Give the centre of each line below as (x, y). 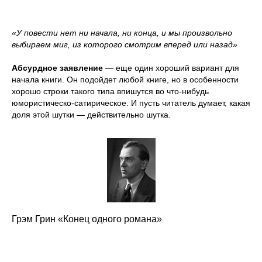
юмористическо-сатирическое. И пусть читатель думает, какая (131, 103)
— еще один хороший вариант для (172, 68)
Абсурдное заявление (58, 68)
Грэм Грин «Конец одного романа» (87, 219)
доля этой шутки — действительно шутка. (91, 114)
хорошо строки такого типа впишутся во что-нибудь (110, 91)
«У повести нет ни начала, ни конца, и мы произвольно (122, 32)
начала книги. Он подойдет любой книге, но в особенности (125, 79)
